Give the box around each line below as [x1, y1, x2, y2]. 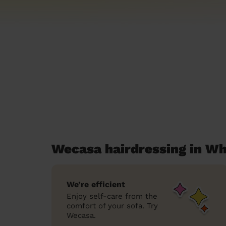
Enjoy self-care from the [67, 192, 157, 201]
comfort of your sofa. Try [67, 201, 158, 210]
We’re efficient [67, 180, 125, 189]
